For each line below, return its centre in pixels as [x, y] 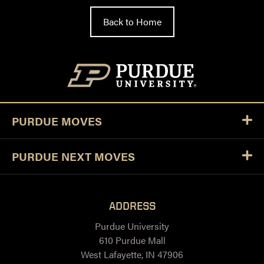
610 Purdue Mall [132, 240]
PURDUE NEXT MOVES [73, 156]
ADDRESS [132, 205]
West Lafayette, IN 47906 [132, 254]
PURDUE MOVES [57, 121]
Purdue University [132, 226]
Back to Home [132, 21]
